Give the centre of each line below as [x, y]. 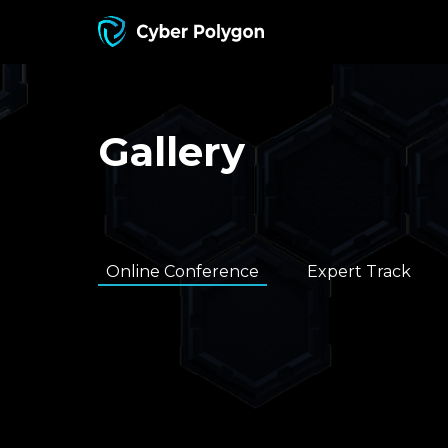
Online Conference [182, 271]
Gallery [171, 151]
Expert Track [359, 271]
